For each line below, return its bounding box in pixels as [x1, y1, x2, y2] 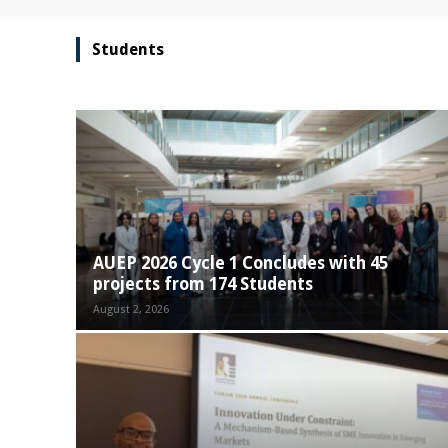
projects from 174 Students [93, 273, 313, 294]
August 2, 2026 [93, 302, 169, 316]
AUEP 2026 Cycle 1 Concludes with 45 [93, 252, 388, 273]
